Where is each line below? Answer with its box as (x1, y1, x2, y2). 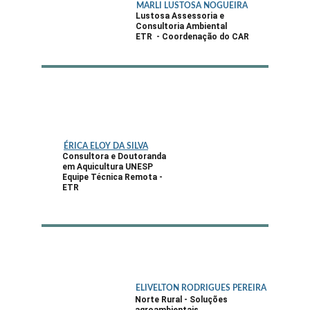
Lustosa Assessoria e (136, 11, 226, 21)
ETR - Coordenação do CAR (136, 32, 249, 42)
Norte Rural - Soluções (135, 295, 230, 304)
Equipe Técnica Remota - (62, 172, 165, 182)
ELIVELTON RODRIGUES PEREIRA (136, 284, 266, 292)
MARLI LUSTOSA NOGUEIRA (136, 1, 248, 10)
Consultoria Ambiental (136, 21, 227, 31)
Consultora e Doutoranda (62, 152, 168, 161)
